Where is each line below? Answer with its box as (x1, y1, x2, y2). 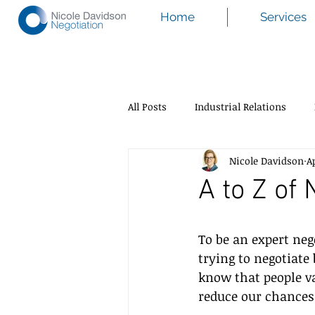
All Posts (128, 99, 167, 113)
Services (260, 10, 307, 24)
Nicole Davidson (229, 153, 304, 167)
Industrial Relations (195, 99, 286, 113)
